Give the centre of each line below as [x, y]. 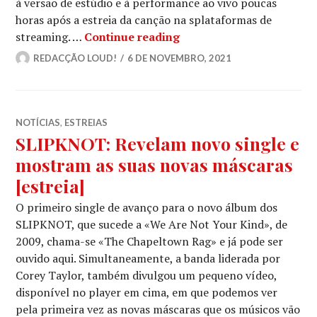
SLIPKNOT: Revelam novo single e [158, 143]
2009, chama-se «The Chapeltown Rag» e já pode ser [150, 241]
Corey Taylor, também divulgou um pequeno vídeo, [146, 275]
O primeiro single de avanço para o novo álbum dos [147, 207]
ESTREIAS [86, 122]
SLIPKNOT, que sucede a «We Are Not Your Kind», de [152, 224]
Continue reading [132, 36]
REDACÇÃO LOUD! [75, 58]
